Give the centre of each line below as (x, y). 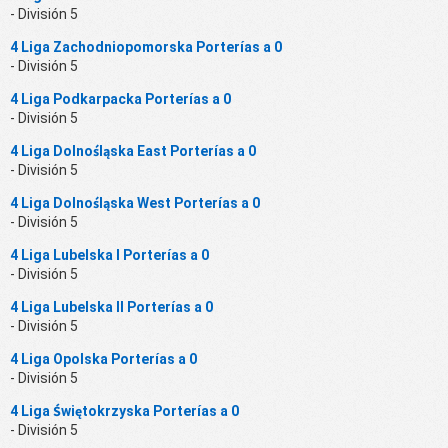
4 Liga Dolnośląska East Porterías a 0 (133, 150)
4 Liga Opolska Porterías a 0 (103, 358)
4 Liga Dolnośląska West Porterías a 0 (135, 202)
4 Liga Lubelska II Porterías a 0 (111, 306)
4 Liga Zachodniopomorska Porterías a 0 (146, 46)
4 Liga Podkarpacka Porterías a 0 (120, 98)
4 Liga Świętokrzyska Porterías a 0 (124, 410)
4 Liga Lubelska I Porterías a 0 (109, 254)
